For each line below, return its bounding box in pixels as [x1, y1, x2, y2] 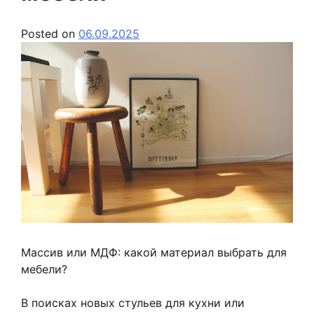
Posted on [21, 26, 78, 41]
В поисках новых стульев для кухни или [21, 296, 245, 310]
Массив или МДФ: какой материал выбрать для [21, 245, 287, 260]
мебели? [21, 262, 67, 277]
